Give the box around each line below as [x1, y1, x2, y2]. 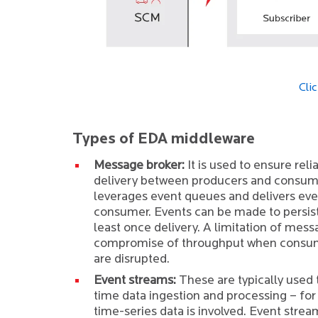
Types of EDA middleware [72, 132, 255, 147]
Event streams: [94, 274, 176, 287]
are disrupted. [94, 253, 170, 266]
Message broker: [94, 159, 185, 172]
